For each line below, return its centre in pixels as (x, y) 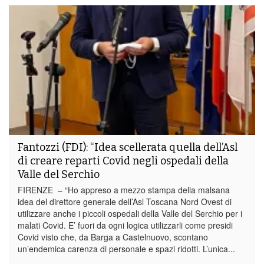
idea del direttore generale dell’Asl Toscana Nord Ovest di (125, 201)
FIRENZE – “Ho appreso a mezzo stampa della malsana (124, 189)
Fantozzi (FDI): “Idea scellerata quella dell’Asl (128, 147)
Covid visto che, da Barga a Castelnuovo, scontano (113, 237)
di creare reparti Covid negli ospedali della (123, 161)
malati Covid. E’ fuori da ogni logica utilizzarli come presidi (125, 225)
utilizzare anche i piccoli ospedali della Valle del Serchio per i (130, 213)
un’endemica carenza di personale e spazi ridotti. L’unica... (126, 248)
